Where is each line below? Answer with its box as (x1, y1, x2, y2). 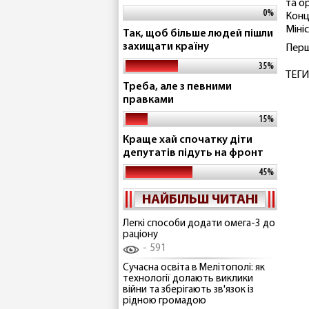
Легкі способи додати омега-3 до (123, 219, 275, 229)
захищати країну (123, 41, 209, 52)
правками (123, 94, 174, 106)
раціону (123, 230, 158, 240)
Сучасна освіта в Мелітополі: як (123, 262, 265, 273)
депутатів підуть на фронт (123, 148, 263, 159)
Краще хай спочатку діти (123, 134, 252, 146)
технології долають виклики (123, 273, 253, 284)
